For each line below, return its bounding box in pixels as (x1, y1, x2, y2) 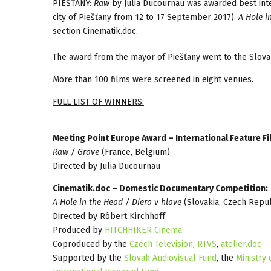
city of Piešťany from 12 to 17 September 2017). (53, 11, 236, 22)
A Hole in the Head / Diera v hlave (53, 197, 181, 207)
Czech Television (129, 238, 193, 249)
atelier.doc (218, 238, 261, 249)
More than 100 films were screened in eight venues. (53, 74, 253, 85)
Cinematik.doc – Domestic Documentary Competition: (53, 183, 268, 194)
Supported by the (53, 252, 124, 263)
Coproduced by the (53, 238, 129, 249)
